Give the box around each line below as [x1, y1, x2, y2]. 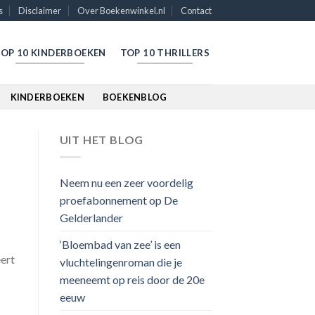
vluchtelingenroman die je [59, 255, 182, 269]
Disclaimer [18, 5, 62, 16]
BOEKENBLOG [102, 91, 167, 103]
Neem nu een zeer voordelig [59, 175, 193, 189]
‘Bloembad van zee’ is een [59, 237, 181, 251]
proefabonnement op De [59, 193, 178, 207]
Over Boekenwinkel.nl [77, 5, 165, 16]
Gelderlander [59, 210, 123, 224]
